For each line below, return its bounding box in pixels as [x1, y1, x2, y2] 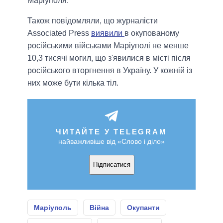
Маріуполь [34, 203, 72, 212]
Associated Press [27, 28, 91, 37]
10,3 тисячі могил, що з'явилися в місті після [27, 53, 191, 62]
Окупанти [127, 203, 160, 212]
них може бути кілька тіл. [27, 78, 118, 87]
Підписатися [93, 161, 130, 169]
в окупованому [124, 28, 179, 37]
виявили [91, 28, 124, 37]
